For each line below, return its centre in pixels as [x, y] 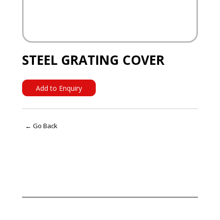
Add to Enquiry [59, 88]
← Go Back [41, 125]
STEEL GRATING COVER [93, 60]
